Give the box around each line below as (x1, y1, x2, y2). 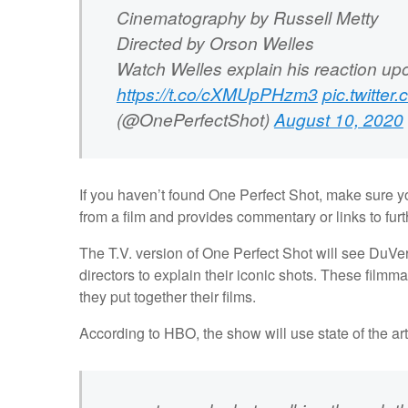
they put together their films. (78, 286, 256, 308)
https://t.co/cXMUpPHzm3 (116, 80, 318, 106)
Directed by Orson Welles (116, 29, 314, 55)
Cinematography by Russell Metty (116, 4, 379, 29)
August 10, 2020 (273, 106, 403, 131)
